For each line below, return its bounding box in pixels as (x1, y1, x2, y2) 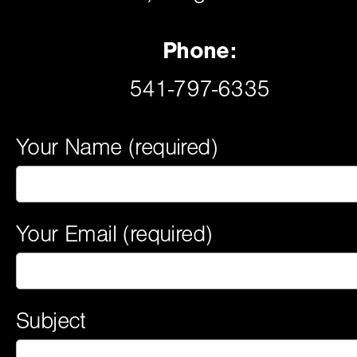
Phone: (162, 35, 237, 65)
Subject (16, 306, 86, 335)
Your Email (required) (16, 219, 212, 249)
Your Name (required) (16, 132, 217, 162)
